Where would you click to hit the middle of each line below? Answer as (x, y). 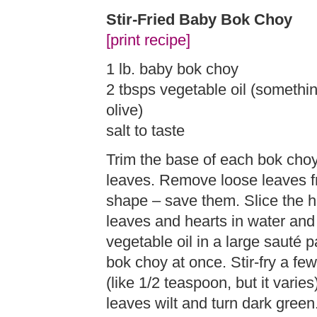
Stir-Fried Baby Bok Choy (199, 20)
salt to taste (145, 131)
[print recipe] (148, 40)
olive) (125, 110)
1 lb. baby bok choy (172, 69)
